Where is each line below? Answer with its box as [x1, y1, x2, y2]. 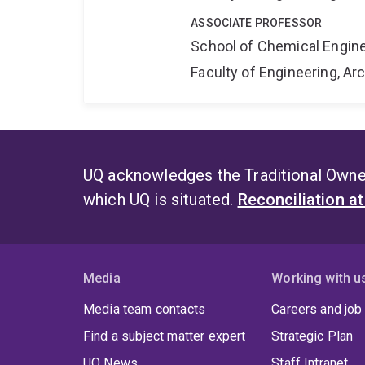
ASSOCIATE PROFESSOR [191, 16, 323, 30]
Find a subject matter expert [83, 328, 246, 345]
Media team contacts [83, 301, 206, 318]
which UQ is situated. [83, 190, 238, 210]
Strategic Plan [271, 328, 354, 345]
